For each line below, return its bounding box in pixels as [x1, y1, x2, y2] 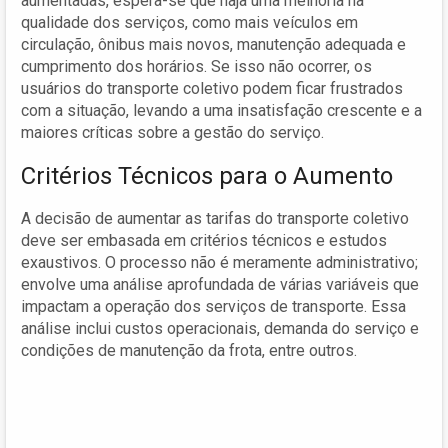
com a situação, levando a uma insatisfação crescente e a [21, 100, 422, 120]
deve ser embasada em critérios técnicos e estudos [21, 230, 387, 250]
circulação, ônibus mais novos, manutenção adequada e [21, 34, 406, 54]
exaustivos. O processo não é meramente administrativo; [21, 252, 418, 272]
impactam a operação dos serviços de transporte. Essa [21, 296, 406, 316]
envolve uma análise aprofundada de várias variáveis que [21, 274, 419, 294]
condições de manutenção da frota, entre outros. [21, 340, 357, 360]
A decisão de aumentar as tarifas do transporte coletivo [21, 208, 409, 228]
